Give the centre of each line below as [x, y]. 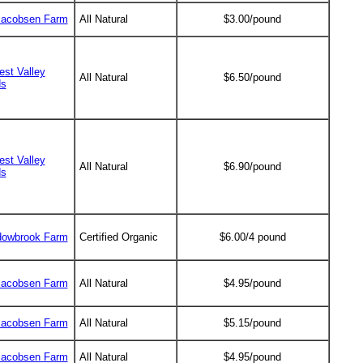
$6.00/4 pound [252, 237]
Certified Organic [118, 237]
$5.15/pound [252, 323]
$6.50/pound [252, 77]
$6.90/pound [252, 167]
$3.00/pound [252, 19]
